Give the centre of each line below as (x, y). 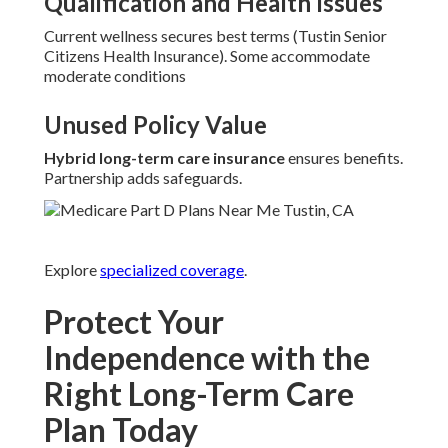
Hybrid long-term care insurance (164, 158)
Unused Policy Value (155, 125)
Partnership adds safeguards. (143, 178)
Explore (72, 270)
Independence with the (207, 358)
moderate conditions (115, 76)
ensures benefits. (344, 158)
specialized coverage (172, 270)
